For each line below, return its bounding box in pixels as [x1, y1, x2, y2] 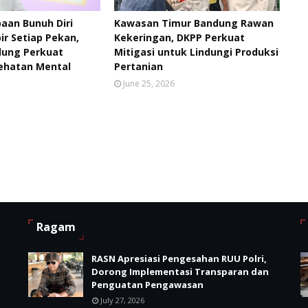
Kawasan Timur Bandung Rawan [114, 16, 274, 30]
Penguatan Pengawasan [91, 278, 203, 291]
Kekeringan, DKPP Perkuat [114, 31, 245, 44]
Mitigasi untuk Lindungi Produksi [114, 45, 279, 58]
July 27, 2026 [100, 295, 144, 305]
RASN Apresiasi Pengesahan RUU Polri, [91, 252, 267, 265]
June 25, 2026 [123, 78, 175, 89]
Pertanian [114, 60, 164, 73]
